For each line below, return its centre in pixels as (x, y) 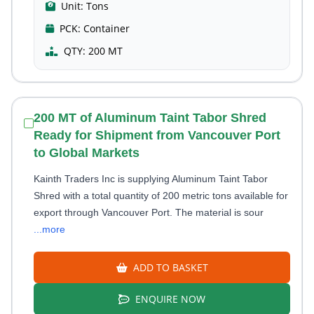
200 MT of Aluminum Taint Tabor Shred (150, 118)
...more (49, 229)
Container (107, 28)
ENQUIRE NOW (169, 299)
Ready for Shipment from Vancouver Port (157, 135)
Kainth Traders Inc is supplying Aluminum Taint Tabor (151, 179)
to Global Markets (87, 153)
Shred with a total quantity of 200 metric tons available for (161, 196)
